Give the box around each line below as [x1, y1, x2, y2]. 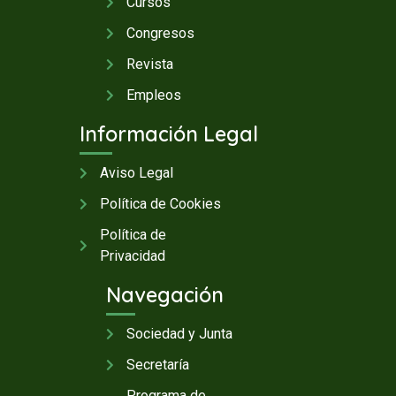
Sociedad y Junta [126, 325, 232, 343]
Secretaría [126, 356, 189, 374]
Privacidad [99, 247, 165, 265]
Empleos [126, 87, 181, 104]
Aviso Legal [99, 164, 173, 182]
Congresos [126, 25, 194, 42]
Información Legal [80, 121, 258, 148]
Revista [126, 56, 173, 73]
